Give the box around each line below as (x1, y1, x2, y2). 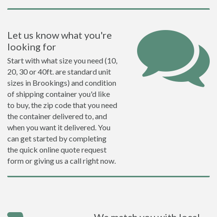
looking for (7, 41, 56, 52)
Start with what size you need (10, (7, 56, 117, 65)
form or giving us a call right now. (7, 156, 116, 165)
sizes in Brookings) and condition (7, 78, 116, 87)
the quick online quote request (7, 145, 107, 154)
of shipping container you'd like (7, 89, 110, 98)
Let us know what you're (7, 29, 112, 41)
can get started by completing (7, 134, 107, 143)
